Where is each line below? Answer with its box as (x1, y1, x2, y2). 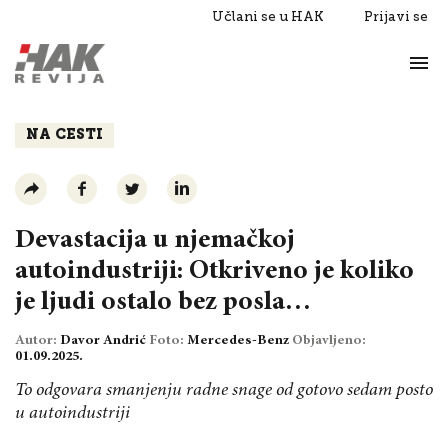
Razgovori (25, 58, 109, 78)
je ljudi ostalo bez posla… (15, 288, 311, 316)
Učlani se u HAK (212, 9, 324, 24)
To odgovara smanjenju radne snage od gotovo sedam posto (15, 381, 433, 400)
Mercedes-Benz (187, 333, 292, 348)
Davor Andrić (60, 333, 149, 348)
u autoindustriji (15, 404, 130, 423)
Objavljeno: (292, 333, 366, 348)
